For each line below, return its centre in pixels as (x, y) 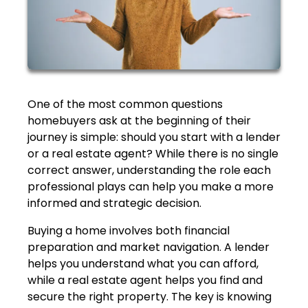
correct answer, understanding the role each (149, 170)
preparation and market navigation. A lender (148, 247)
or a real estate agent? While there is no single (153, 154)
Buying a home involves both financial (129, 231)
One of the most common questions (125, 104)
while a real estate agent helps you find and (145, 280)
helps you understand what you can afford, (143, 264)
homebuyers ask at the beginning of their (139, 121)
